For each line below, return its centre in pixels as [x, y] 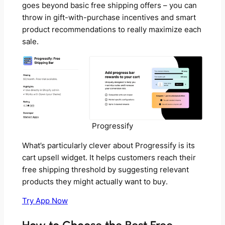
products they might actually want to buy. [95, 182]
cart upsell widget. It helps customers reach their [109, 157]
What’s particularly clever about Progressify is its [108, 145]
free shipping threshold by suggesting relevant [105, 170]
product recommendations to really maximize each [111, 29]
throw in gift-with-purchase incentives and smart [109, 17]
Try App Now [45, 201]
